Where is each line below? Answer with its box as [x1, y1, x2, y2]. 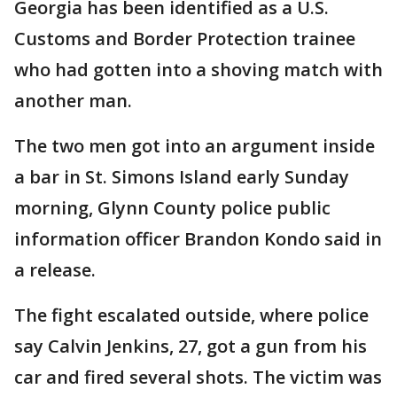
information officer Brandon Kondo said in [14, 227, 382, 251]
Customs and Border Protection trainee [14, 27, 355, 51]
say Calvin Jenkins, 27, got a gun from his [14, 334, 367, 358]
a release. [14, 258, 96, 282]
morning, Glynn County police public [14, 196, 331, 220]
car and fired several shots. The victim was [14, 365, 382, 389]
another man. [14, 89, 132, 113]
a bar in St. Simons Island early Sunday [14, 165, 349, 189]
